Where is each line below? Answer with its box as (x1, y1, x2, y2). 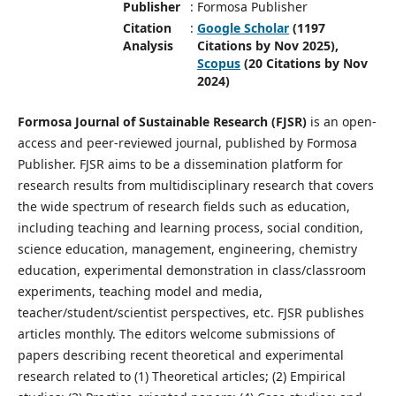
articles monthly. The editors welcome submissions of (17, 325, 335, 342)
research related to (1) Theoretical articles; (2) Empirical (17, 368, 346, 385)
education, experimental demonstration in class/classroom (17, 262, 366, 278)
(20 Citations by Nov (240, 54, 368, 72)
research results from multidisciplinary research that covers (17, 177, 374, 194)
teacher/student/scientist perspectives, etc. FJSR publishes (17, 304, 364, 321)
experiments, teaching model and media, (17, 283, 263, 300)
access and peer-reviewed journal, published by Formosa (17, 134, 357, 151)
